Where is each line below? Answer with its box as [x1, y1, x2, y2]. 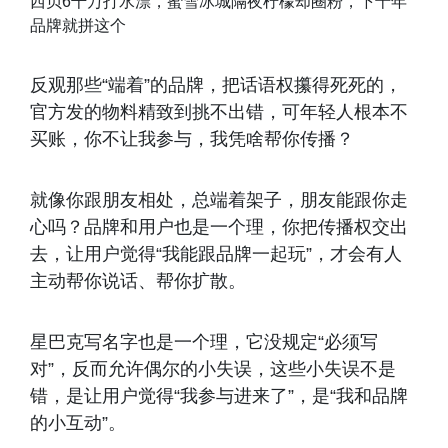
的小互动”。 [30, 412, 126, 433]
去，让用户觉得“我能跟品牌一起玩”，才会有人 [30, 243, 402, 264]
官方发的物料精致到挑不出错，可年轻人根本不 [30, 101, 408, 122]
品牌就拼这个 [30, 16, 126, 34]
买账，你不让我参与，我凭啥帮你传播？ [30, 128, 354, 149]
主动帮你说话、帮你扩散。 [30, 270, 246, 291]
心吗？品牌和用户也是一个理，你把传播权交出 [30, 216, 408, 237]
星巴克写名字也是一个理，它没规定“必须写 [30, 331, 378, 352]
